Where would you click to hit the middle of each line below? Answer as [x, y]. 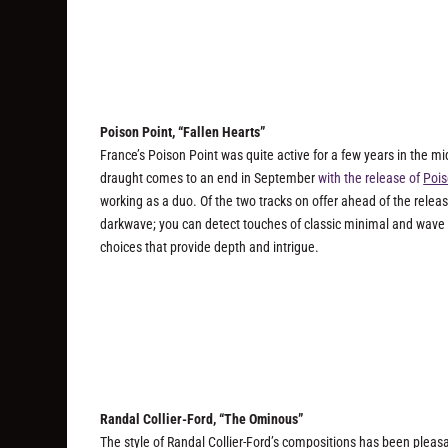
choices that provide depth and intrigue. [210, 247]
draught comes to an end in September [209, 178]
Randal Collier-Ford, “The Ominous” [202, 419]
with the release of [371, 178]
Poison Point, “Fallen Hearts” [183, 132]
